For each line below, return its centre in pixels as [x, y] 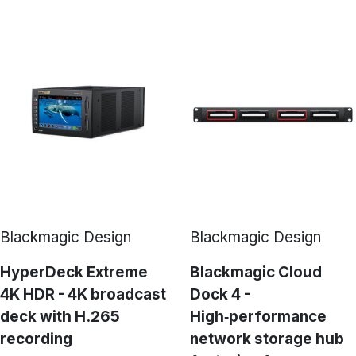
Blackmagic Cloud [256, 272]
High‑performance [258, 317]
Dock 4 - [220, 294]
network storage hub [267, 339]
